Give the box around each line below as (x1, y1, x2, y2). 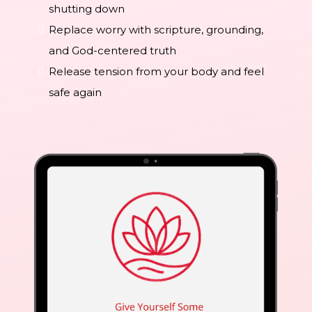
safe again (49, 85, 102, 99)
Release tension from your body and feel (49, 64, 264, 78)
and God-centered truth (49, 43, 176, 57)
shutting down (49, 1, 125, 15)
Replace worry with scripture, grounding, (49, 22, 263, 36)
